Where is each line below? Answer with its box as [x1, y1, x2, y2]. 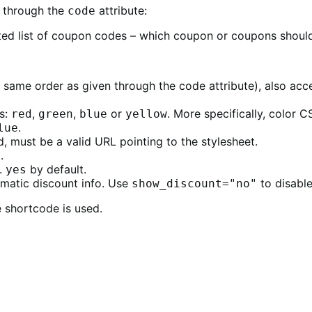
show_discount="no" [132, 176, 257, 190]
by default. [26, 162, 86, 176]
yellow [125, 107, 167, 120]
